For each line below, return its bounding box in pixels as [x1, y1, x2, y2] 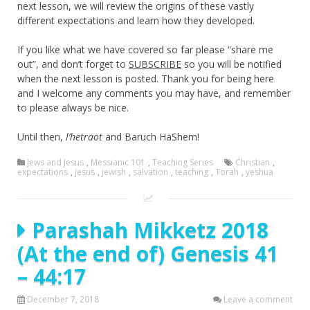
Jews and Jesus [27, 156, 84, 168]
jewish [102, 165, 126, 178]
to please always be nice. [17, 100, 129, 114]
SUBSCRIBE [129, 57, 181, 71]
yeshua [246, 165, 273, 178]
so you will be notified [181, 57, 282, 71]
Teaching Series [152, 156, 213, 168]
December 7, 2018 [27, 293, 99, 305]
